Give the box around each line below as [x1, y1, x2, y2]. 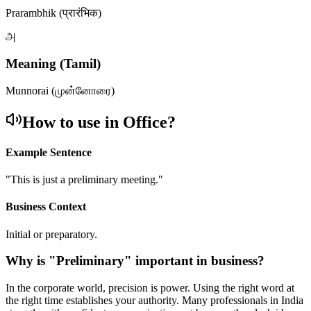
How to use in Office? [22, 112, 176, 131]
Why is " [6, 253, 56, 269]
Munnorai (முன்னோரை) [6, 84, 115, 96]
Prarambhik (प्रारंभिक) [6, 7, 101, 19]
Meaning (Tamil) [6, 56, 101, 72]
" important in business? [124, 253, 264, 269]
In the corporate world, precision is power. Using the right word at [6, 282, 294, 294]
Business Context [6, 201, 86, 213]
